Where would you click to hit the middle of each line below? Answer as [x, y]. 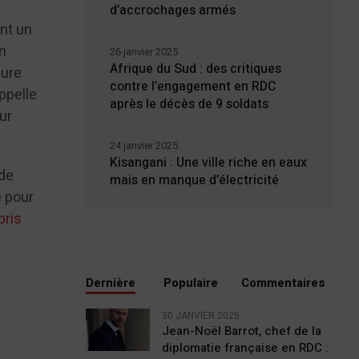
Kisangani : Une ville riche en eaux [208, 163]
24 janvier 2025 [143, 145]
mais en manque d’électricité [194, 180]
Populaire [190, 283]
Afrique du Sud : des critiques [195, 69]
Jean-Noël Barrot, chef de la [241, 331]
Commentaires [283, 283]
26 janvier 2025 [143, 52]
